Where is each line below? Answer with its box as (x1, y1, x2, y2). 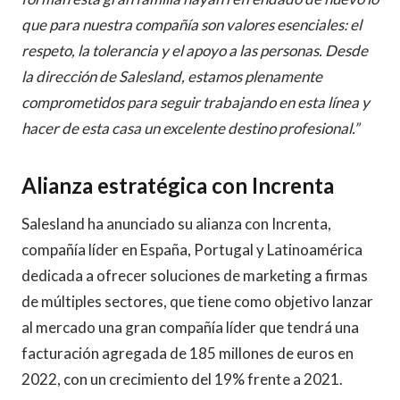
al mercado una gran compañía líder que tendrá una (21, 318, 359, 337)
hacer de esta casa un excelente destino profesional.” (21, 119, 359, 137)
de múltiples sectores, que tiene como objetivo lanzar (21, 292, 373, 311)
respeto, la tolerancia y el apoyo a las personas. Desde (21, 41, 368, 60)
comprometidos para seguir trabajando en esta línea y (21, 93, 370, 112)
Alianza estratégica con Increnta (21, 172, 334, 198)
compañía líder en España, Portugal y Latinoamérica (21, 240, 362, 259)
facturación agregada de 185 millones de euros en (21, 344, 354, 362)
